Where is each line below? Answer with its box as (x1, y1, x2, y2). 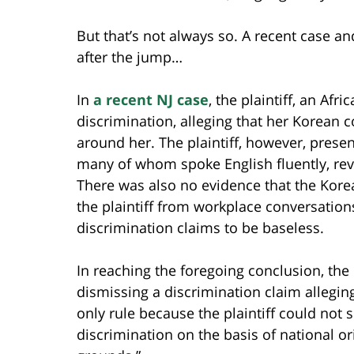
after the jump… (77, 47, 183, 66)
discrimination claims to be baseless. (77, 217, 324, 237)
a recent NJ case (93, 89, 209, 109)
